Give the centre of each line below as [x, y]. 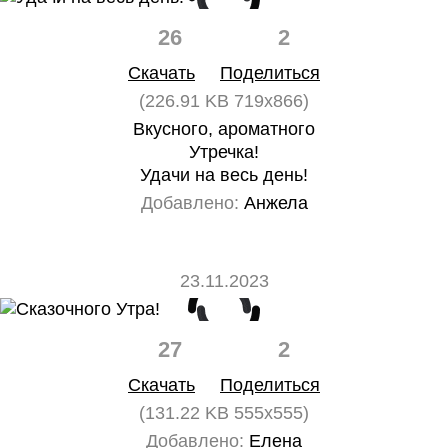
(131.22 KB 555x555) [224, 413]
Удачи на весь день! [224, 175]
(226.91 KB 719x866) [224, 101]
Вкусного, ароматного [224, 129]
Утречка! [224, 152]
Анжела [273, 203]
